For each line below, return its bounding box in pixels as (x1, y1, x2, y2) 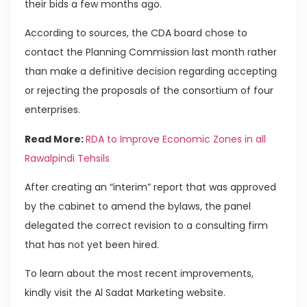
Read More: (25, 132, 86, 146)
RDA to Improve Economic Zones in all (86, 132, 266, 146)
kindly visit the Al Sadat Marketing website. (25, 286, 225, 300)
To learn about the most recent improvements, (25, 267, 254, 281)
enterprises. (25, 103, 80, 117)
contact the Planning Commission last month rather (25, 45, 277, 60)
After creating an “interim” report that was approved (25, 180, 276, 195)
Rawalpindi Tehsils (25, 151, 110, 165)
